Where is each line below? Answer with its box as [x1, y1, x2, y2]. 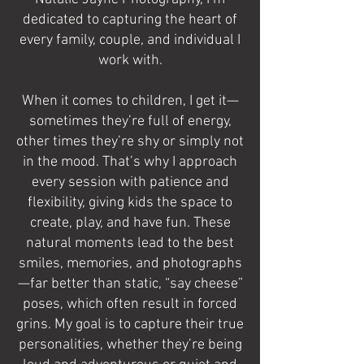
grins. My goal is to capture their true [16, 316, 244, 333]
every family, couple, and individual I [19, 32, 240, 49]
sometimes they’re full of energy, [28, 113, 232, 130]
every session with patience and [31, 174, 229, 191]
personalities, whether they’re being [18, 336, 242, 353]
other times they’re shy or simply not [16, 133, 244, 150]
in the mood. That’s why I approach [23, 154, 237, 171]
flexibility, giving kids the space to [28, 194, 232, 211]
